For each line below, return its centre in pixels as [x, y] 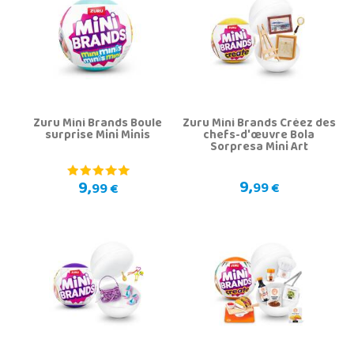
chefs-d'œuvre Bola [259, 136]
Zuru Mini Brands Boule [98, 124]
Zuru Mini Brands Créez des [259, 124]
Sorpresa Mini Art [259, 148]
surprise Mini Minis [98, 136]
